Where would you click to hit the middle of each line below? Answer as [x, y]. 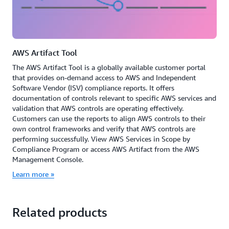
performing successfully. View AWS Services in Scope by [101, 139]
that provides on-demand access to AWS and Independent [104, 77]
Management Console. [48, 159]
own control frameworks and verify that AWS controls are [104, 128]
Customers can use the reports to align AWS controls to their [109, 118]
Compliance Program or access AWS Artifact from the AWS [106, 149]
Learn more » [33, 174]
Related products [60, 212]
